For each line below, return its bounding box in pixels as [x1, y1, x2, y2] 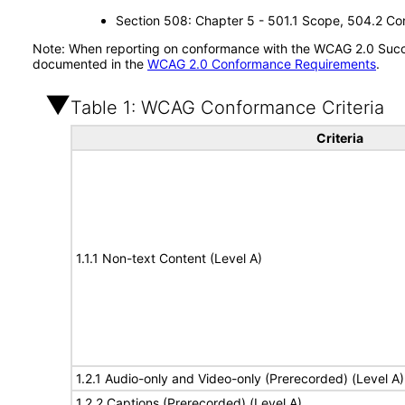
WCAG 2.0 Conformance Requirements [147, 56, 376, 71]
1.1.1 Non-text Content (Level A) [76, 250, 262, 266]
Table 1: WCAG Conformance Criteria [71, 97, 384, 118]
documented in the [33, 56, 147, 71]
